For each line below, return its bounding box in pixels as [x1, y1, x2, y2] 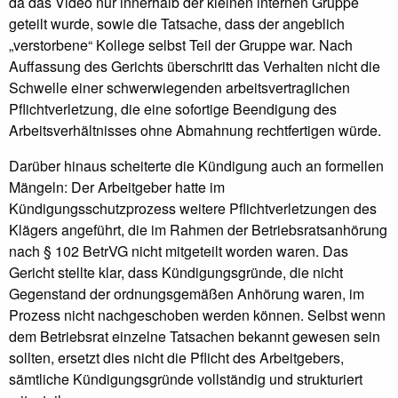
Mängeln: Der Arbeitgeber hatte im [9, 177, 225, 198]
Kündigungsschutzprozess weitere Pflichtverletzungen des [9, 198, 377, 219]
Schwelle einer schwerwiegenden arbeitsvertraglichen [9, 77, 350, 99]
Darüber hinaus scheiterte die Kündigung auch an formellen [9, 155, 384, 177]
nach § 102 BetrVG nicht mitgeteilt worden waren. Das [9, 241, 348, 262]
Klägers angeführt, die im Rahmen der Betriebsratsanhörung [9, 219, 387, 241]
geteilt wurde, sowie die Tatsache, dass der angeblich [9, 13, 345, 35]
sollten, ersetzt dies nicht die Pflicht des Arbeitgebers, [9, 347, 344, 369]
